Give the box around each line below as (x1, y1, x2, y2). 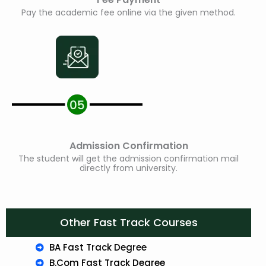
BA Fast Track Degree (49, 241, 147, 254)
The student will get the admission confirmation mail (18, 153, 239, 165)
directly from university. (80, 162, 178, 175)
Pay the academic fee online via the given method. (21, 7, 236, 19)
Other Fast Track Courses (59, 215, 198, 230)
